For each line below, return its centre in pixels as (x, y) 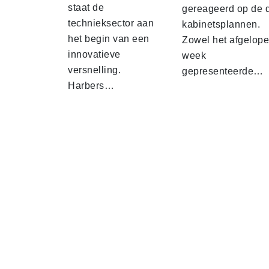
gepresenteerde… (223, 71)
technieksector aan (111, 23)
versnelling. (94, 70)
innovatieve (94, 54)
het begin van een (109, 38)
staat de (86, 7)
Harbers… (91, 85)
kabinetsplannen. (221, 24)
